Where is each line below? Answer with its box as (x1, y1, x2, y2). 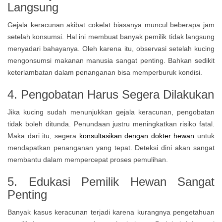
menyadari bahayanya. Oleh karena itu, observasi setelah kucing (7, 45, 215, 53)
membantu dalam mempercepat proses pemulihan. (7, 156, 172, 164)
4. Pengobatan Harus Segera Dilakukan (7, 88, 214, 101)
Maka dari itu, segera (7, 132, 79, 140)
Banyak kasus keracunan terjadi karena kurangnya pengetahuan (7, 208, 215, 216)
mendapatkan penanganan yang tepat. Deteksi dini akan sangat (7, 144, 215, 152)
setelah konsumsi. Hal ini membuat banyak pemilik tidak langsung (7, 33, 215, 41)
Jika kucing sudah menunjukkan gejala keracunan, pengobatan (7, 108, 215, 116)
